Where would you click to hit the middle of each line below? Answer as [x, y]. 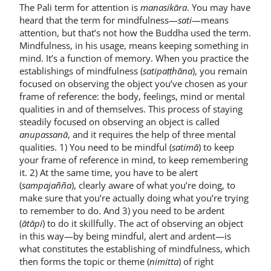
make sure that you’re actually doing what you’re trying [134, 198]
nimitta [164, 262]
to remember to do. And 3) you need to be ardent [122, 211]
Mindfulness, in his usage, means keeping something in [134, 46]
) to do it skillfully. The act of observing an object [143, 224]
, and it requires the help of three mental [152, 135]
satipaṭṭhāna [168, 71]
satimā [185, 147]
